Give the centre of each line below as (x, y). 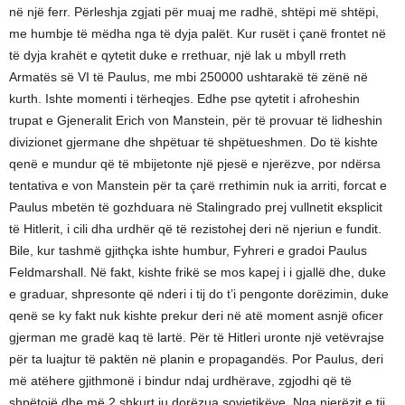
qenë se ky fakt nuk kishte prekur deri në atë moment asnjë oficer (196, 316)
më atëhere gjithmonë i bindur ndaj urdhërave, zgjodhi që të (180, 381)
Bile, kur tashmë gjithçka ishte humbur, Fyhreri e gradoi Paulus (188, 251)
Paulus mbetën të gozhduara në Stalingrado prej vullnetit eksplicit (196, 207)
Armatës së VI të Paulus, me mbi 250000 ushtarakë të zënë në (188, 77)
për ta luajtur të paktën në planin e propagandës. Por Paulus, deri (196, 359)
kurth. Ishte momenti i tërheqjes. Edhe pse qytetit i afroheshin (184, 99)
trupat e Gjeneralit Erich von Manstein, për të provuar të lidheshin (196, 121)
